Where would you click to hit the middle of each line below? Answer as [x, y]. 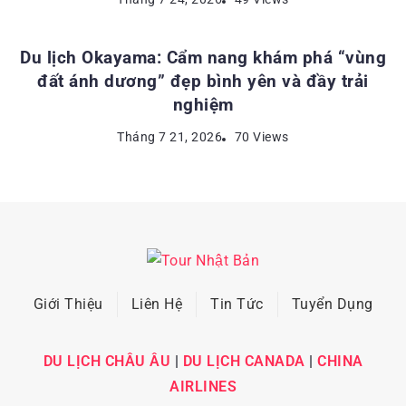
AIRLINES [203, 386]
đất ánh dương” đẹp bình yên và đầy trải [203, 81]
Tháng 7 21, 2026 [170, 137]
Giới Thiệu [68, 304]
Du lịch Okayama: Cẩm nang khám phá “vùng [203, 58]
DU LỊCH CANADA [244, 361]
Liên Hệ [156, 304]
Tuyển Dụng [332, 304]
